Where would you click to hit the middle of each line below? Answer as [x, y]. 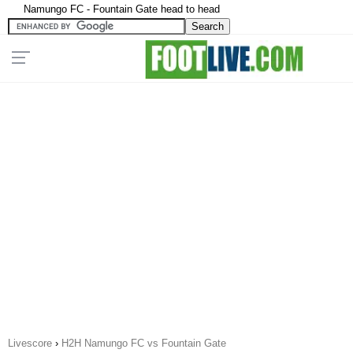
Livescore [30, 343]
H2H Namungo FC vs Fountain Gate [144, 343]
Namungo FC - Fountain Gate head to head [122, 9]
